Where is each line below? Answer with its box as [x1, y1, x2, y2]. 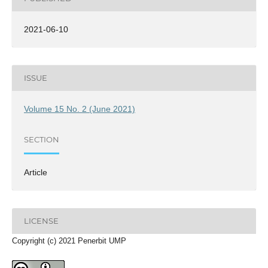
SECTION [23, 135, 59, 145]
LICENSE [23, 216, 59, 226]
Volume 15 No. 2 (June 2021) [23, 103, 135, 114]
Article [23, 167, 47, 177]
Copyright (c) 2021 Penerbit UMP [11, 236, 126, 245]
